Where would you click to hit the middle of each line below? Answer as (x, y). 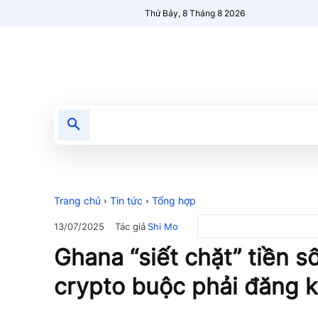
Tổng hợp (174, 201)
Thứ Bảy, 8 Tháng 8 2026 (195, 13)
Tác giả (130, 226)
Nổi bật (204, 125)
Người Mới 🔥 (274, 125)
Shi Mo (163, 226)
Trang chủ (77, 201)
